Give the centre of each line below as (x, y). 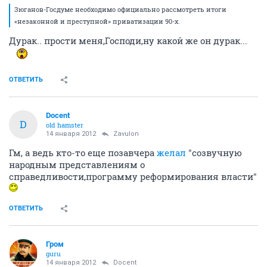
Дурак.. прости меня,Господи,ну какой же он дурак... (128, 40)
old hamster (65, 125)
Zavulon (126, 133)
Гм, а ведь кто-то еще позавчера (83, 152)
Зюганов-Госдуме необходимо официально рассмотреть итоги (120, 9)
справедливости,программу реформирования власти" (133, 176)
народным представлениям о (77, 164)
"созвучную (214, 152)
